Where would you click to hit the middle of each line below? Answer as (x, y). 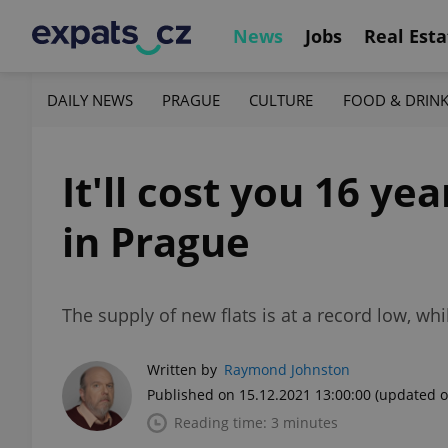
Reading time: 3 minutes (256, 422)
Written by (182, 369)
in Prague (156, 241)
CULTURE (281, 99)
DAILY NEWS (90, 99)
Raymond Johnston (287, 369)
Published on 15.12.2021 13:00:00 (259, 394)
